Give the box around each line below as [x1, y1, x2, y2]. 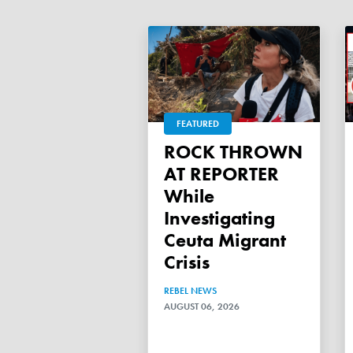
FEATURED [176, 117, 219, 130]
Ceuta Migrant [164, 227, 286, 252]
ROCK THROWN [164, 139, 176, 164]
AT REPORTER [164, 161, 279, 186]
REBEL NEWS [164, 284, 217, 297]
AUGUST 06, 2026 [164, 299, 240, 313]
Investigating [164, 205, 275, 230]
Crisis [164, 249, 210, 274]
